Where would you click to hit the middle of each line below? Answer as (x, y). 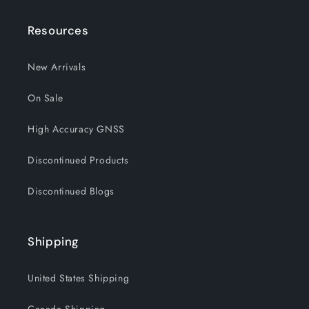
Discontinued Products (78, 160)
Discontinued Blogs (71, 191)
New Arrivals (57, 67)
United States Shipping (79, 278)
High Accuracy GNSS (76, 129)
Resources (58, 30)
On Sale (46, 98)
